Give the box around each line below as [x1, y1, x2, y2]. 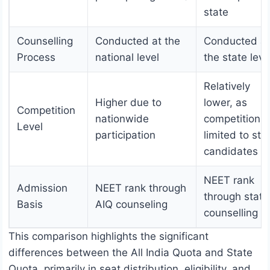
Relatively [204, 80, 250, 93]
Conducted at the [95, 35, 180, 48]
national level [95, 51, 159, 64]
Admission [17, 182, 67, 195]
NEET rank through [95, 182, 186, 195]
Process [17, 51, 55, 64]
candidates [204, 145, 258, 158]
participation [95, 129, 155, 142]
